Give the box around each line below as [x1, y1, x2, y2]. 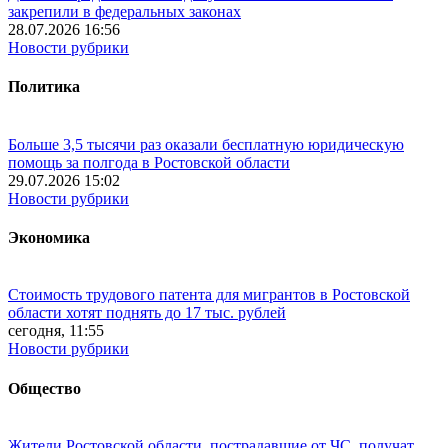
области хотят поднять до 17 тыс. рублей [8, 304, 286, 322]
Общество [8, 379, 81, 397]
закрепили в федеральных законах [8, 3, 241, 21]
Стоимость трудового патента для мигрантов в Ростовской [8, 286, 410, 304]
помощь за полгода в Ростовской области [8, 153, 290, 171]
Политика [8, 78, 80, 96]
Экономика [8, 229, 90, 247]
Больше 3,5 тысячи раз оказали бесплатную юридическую [8, 135, 404, 153]
